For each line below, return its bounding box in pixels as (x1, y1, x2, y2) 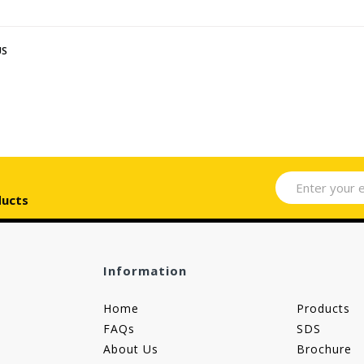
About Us (102, 341, 158, 357)
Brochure (297, 341, 353, 357)
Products (297, 301, 351, 317)
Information (102, 262, 187, 279)
